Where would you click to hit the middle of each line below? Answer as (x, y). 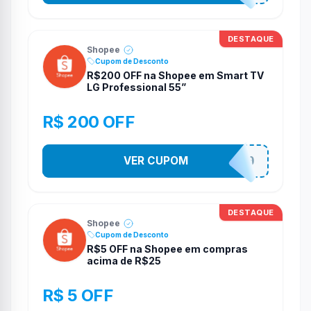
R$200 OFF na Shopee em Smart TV (175, 75)
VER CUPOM (155, 161)
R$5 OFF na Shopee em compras (167, 249)
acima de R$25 (124, 261)
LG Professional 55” (136, 87)
